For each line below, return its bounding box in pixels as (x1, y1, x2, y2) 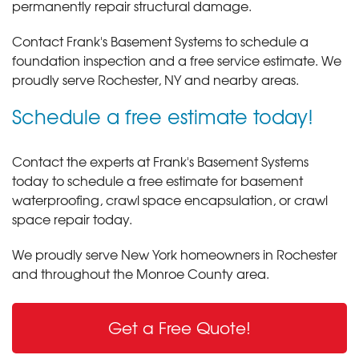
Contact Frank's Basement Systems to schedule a (12, 30, 309, 50)
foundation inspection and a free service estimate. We (12, 50, 341, 70)
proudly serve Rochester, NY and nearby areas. (12, 69, 299, 89)
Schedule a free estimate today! (12, 101, 313, 131)
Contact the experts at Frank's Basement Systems (12, 151, 309, 171)
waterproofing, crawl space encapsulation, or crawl (12, 189, 328, 209)
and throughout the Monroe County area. (12, 263, 269, 283)
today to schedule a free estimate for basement (12, 170, 303, 190)
